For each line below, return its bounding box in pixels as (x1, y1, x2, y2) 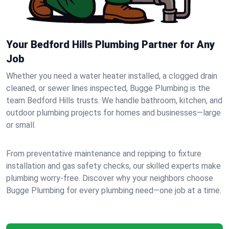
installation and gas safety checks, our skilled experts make (6, 161, 221, 171)
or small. (6, 120, 36, 130)
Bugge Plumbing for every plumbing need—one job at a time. (6, 186, 221, 195)
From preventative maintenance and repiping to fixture (6, 149, 201, 158)
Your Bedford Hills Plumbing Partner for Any (6, 38, 215, 51)
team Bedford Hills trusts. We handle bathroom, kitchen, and (6, 96, 222, 105)
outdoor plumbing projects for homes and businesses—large (6, 108, 221, 118)
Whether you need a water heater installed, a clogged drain (6, 71, 217, 81)
